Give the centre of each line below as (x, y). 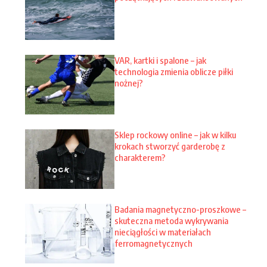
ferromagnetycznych (153, 243)
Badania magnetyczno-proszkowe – (180, 209)
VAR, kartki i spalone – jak (160, 60)
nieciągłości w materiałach (163, 232)
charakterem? (140, 158)
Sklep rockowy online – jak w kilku (175, 135)
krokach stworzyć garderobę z (170, 146)
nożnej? (129, 83)
